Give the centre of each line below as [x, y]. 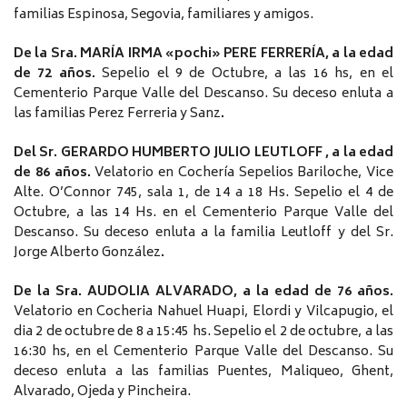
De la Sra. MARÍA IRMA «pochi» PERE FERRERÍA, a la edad [203, 55]
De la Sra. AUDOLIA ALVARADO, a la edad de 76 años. [203, 293]
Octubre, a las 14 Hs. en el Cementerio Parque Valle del [203, 213]
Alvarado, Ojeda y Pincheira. [104, 392]
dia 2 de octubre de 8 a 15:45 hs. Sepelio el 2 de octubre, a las [203, 333]
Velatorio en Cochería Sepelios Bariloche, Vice [244, 174]
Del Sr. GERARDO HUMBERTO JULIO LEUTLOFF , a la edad [203, 154]
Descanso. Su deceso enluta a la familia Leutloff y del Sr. [203, 233]
